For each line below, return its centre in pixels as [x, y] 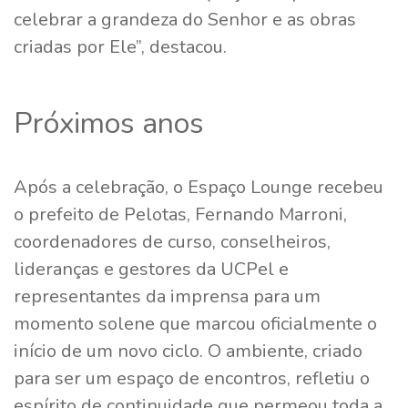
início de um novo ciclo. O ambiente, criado [188, 351]
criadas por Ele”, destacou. [120, 46]
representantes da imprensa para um [167, 296]
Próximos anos [109, 123]
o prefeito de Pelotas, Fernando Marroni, [180, 214]
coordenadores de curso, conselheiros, [172, 241]
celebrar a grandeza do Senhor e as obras [185, 19]
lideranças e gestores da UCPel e [151, 269]
